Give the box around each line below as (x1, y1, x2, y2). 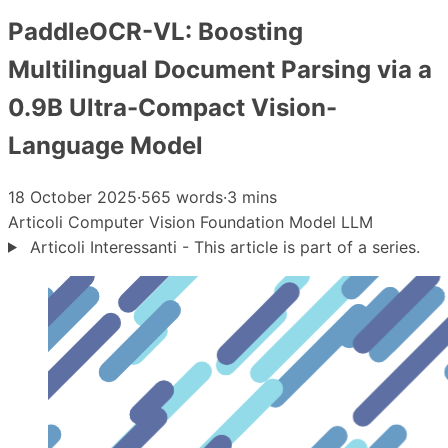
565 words (141, 186, 223, 207)
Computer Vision (68, 211, 200, 232)
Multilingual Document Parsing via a (8, 54, 432, 84)
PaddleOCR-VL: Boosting (8, 16, 303, 46)
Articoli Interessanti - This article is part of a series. (24, 236, 420, 257)
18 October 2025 (8, 186, 137, 207)
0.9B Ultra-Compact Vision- (8, 92, 337, 122)
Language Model (8, 130, 203, 160)
